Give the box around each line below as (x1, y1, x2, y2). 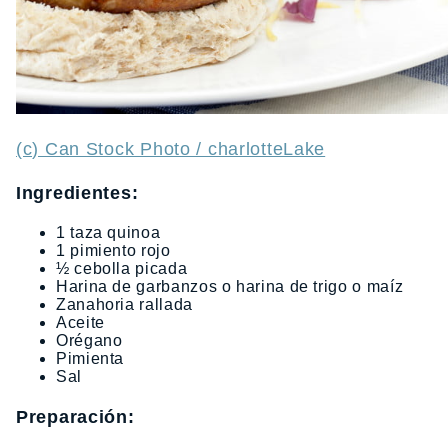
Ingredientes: (16, 182, 139, 203)
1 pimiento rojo (56, 241, 171, 259)
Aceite (56, 313, 105, 331)
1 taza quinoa (56, 223, 161, 241)
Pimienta (56, 349, 125, 367)
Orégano (56, 331, 123, 349)
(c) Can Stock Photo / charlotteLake (16, 138, 326, 159)
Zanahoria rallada (56, 295, 193, 313)
